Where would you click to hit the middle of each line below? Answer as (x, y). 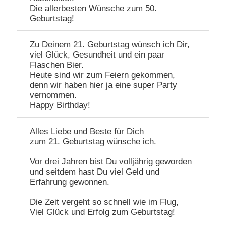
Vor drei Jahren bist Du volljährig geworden (111, 162)
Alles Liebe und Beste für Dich (87, 132)
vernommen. (53, 95)
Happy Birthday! (60, 105)
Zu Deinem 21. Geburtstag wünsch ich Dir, (110, 45)
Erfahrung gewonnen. (70, 182)
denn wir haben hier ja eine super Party (104, 85)
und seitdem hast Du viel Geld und (95, 172)
